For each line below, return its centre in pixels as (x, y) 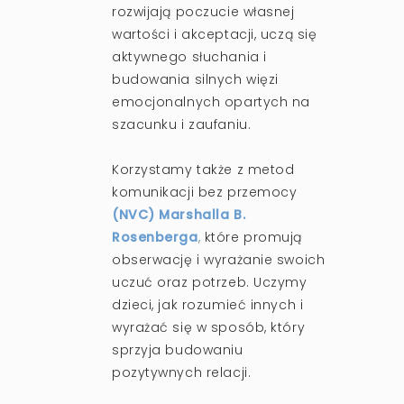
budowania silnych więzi (195, 79)
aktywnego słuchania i (189, 56)
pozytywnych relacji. (182, 372)
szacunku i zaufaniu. (182, 124)
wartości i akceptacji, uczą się (215, 34)
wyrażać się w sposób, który (209, 327)
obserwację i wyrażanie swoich (219, 259)
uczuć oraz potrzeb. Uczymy (210, 282)
